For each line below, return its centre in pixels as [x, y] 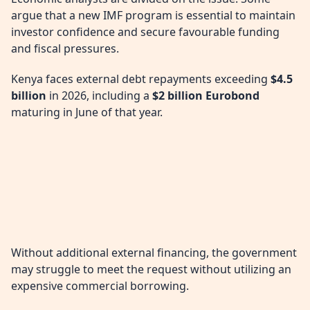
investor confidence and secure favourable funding [145, 32]
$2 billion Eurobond [206, 95]
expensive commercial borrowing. [100, 285]
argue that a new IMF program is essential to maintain [153, 16]
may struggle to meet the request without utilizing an [151, 269]
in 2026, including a [99, 95]
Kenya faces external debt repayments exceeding [141, 79]
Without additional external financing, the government [154, 252]
